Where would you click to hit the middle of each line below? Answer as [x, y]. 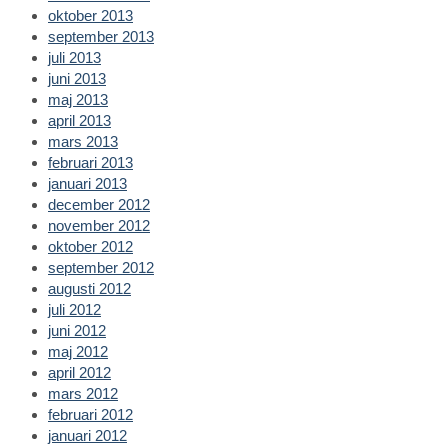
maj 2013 [78, 99]
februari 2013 [90, 162]
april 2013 [79, 120]
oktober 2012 [90, 246]
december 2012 [99, 204]
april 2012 [79, 372]
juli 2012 [74, 309]
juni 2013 [77, 78]
